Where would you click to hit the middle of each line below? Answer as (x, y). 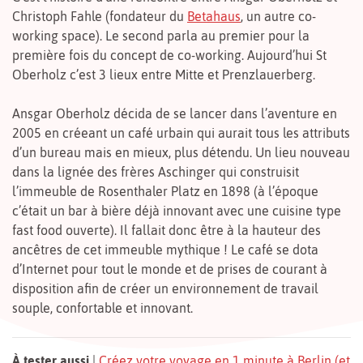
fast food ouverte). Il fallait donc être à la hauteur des (167, 230)
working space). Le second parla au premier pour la (161, 35)
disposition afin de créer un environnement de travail (165, 288)
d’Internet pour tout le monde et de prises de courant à (170, 269)
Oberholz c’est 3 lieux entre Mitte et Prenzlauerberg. (164, 74)
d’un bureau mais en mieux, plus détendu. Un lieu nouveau (181, 152)
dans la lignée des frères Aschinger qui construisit (156, 171)
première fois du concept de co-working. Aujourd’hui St (169, 55)
